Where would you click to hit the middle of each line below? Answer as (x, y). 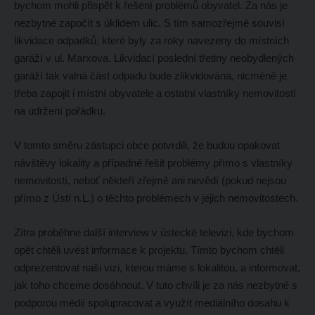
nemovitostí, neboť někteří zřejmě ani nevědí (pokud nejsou (150, 181)
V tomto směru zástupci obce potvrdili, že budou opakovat (147, 146)
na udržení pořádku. (59, 111)
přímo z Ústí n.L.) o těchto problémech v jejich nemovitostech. (156, 198)
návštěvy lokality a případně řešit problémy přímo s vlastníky (153, 163)
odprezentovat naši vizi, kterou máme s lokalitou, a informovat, (157, 268)
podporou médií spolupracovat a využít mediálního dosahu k (152, 303)
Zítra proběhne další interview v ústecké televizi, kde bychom (154, 233)
